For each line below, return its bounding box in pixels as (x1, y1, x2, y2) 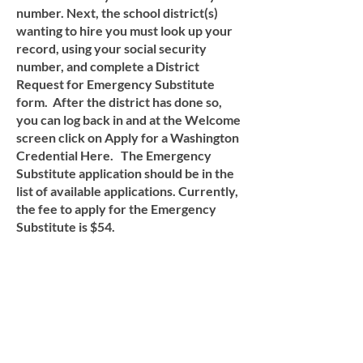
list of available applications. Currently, (16, 183, 238, 199)
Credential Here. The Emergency (16, 147, 211, 163)
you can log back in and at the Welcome (16, 112, 241, 127)
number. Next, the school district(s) (16, 5, 218, 20)
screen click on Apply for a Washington (16, 130, 239, 145)
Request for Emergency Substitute (16, 76, 215, 92)
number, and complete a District (16, 58, 199, 74)
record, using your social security (16, 41, 207, 56)
